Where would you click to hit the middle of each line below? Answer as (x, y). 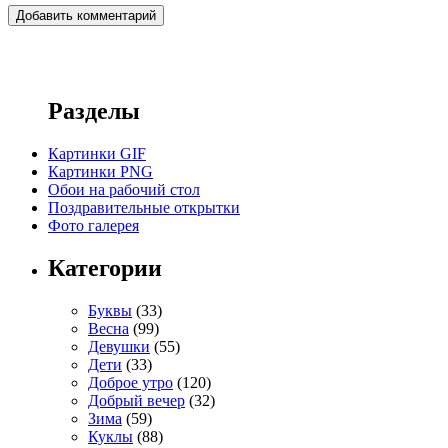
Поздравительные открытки (144, 207)
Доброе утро (130, 382)
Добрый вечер (136, 400)
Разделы (94, 110)
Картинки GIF (97, 153)
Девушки (119, 346)
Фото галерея (93, 225)
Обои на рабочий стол (124, 189)
